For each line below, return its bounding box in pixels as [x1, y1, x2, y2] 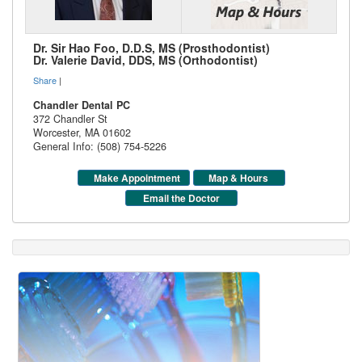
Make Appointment [93, 170, 180, 185]
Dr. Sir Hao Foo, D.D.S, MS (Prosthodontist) [33, 39, 270, 56]
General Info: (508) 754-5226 [33, 138, 166, 154]
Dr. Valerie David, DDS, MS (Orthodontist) [33, 51, 258, 68]
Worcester [33, 124, 78, 140]
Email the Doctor [142, 190, 220, 205]
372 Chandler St [33, 111, 107, 126]
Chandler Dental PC [33, 97, 130, 112]
